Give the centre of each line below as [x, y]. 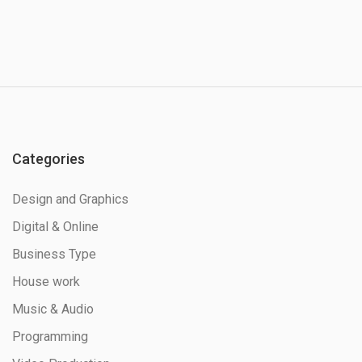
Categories [48, 159]
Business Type [54, 255]
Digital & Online [55, 227]
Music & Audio [53, 309]
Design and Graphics [70, 200]
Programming [50, 337]
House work [46, 282]
